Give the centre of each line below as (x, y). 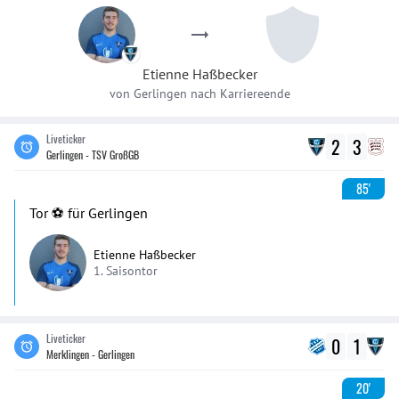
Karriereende (255, 94)
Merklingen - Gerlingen (90, 354)
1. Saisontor (126, 271)
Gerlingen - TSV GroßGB (93, 155)
